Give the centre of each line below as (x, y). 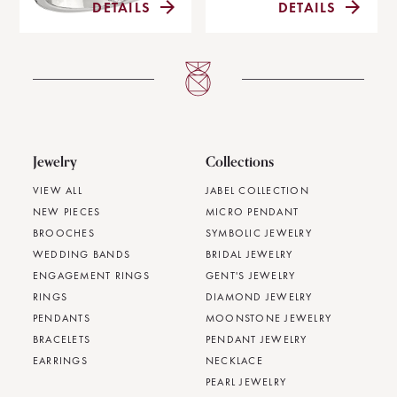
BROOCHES (63, 234)
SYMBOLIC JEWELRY (258, 234)
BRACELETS (62, 340)
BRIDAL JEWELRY (249, 255)
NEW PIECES (66, 212)
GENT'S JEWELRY (250, 276)
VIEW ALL (57, 191)
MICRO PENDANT (252, 212)
